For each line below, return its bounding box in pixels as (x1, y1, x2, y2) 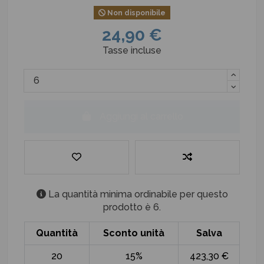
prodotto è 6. (103, 202, 161, 213)
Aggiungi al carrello (100, 110, 183, 122)
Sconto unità (103, 227, 164, 239)
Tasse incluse (103, 44, 161, 56)
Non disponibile (105, 8, 166, 17)
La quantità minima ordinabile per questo (45, 189, 228, 200)
